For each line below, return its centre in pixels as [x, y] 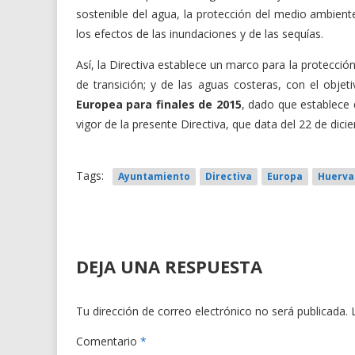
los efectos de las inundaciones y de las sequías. [200, 34]
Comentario [108, 341]
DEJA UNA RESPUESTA [169, 266]
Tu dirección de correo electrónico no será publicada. [212, 311]
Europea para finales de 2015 [159, 104]
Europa [285, 176]
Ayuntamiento [154, 176]
